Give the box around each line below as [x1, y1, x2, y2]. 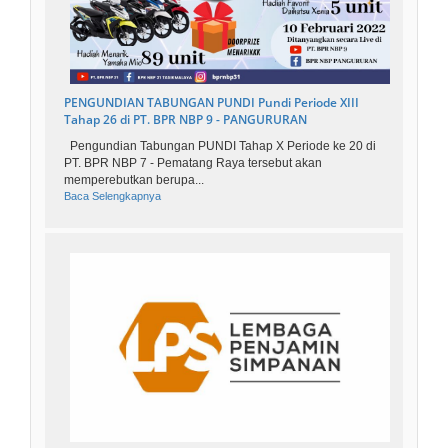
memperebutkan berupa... [64, 172, 204, 187]
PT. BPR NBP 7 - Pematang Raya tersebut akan [64, 155, 322, 170]
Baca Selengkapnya [64, 189, 161, 202]
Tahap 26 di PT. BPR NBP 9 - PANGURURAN [64, 110, 307, 128]
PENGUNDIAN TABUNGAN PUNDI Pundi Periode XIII [64, 93, 359, 111]
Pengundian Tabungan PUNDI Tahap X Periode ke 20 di [64, 138, 376, 153]
